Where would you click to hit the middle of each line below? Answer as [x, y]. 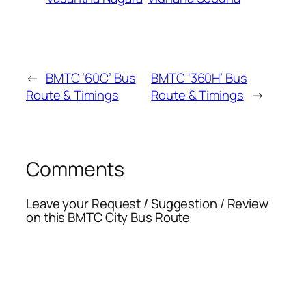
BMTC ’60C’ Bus [91, 78]
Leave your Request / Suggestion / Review [147, 203]
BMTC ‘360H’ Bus [199, 78]
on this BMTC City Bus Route [108, 217]
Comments [75, 169]
